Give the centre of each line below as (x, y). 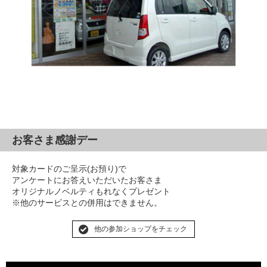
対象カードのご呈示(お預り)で (69, 168)
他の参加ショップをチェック (141, 229)
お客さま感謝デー (55, 140)
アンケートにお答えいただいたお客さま (87, 180)
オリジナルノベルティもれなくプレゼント (91, 191)
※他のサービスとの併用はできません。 (87, 202)
